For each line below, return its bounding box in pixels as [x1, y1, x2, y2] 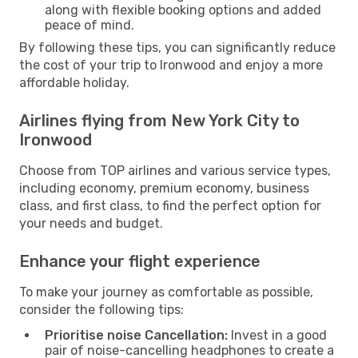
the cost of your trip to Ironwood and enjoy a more [19, 57, 323, 73]
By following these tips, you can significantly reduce [19, 39, 336, 55]
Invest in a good [228, 327, 327, 343]
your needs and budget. [19, 215, 163, 231]
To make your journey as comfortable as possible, [19, 284, 313, 300]
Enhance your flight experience [19, 251, 261, 271]
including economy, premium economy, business [19, 180, 309, 196]
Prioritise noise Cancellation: [45, 327, 228, 343]
